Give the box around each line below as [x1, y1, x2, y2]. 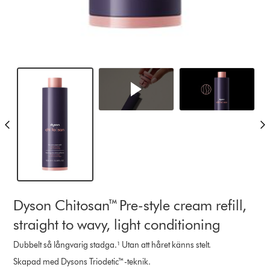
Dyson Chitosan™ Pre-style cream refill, [13, 196, 247, 214]
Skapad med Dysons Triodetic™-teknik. [13, 256, 151, 267]
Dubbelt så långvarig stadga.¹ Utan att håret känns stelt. [13, 239, 212, 250]
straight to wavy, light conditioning [13, 215, 221, 233]
